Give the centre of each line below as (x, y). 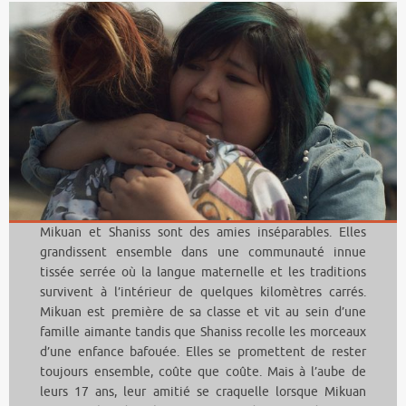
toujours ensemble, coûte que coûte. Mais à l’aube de (203, 372)
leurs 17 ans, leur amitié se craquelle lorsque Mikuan (203, 392)
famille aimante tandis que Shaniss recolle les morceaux (203, 333)
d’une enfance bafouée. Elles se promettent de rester (203, 353)
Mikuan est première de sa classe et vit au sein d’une (203, 313)
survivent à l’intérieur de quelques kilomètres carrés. (203, 293)
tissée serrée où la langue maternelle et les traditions (203, 273)
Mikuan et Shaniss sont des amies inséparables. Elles (203, 233)
